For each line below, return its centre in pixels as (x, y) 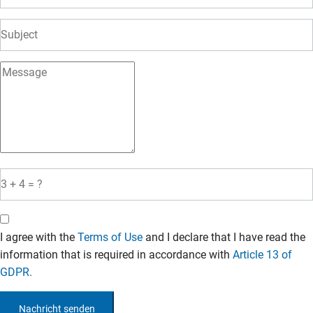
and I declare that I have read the (224, 238)
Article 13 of (262, 255)
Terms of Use (110, 238)
